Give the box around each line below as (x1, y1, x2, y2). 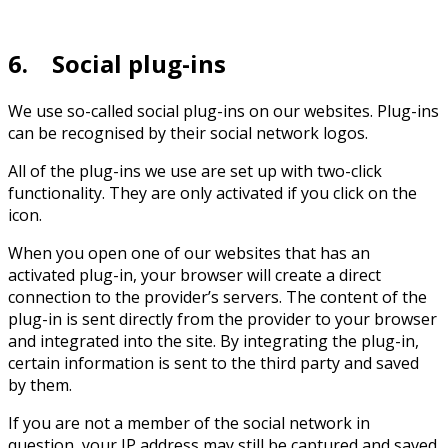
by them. (8, 373, 72, 396)
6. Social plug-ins (8, 46, 226, 80)
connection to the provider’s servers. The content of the (8, 285, 427, 308)
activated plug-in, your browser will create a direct (8, 263, 381, 286)
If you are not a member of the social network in (8, 411, 370, 434)
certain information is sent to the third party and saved (8, 351, 419, 374)
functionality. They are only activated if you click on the (8, 181, 417, 204)
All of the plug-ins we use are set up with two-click (8, 159, 382, 182)
